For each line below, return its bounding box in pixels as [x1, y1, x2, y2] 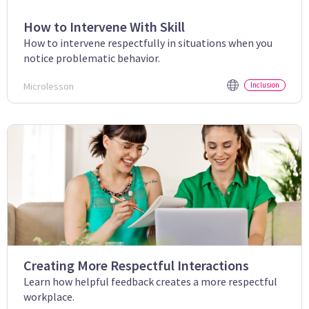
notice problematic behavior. [23, 50, 160, 65]
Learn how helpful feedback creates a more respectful [23, 274, 277, 288]
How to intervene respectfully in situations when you [23, 35, 272, 50]
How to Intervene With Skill [23, 17, 185, 35]
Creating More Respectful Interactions [23, 256, 249, 274]
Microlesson [23, 79, 74, 92]
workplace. [23, 289, 74, 303]
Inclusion [250, 79, 279, 90]
